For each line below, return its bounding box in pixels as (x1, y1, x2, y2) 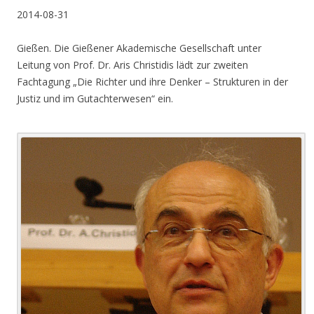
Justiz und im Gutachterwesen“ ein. (17, 92, 173, 105)
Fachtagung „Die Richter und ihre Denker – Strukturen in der (17, 75, 288, 88)
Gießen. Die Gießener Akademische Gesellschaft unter (17, 41, 261, 55)
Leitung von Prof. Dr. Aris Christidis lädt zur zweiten (17, 58, 248, 71)
